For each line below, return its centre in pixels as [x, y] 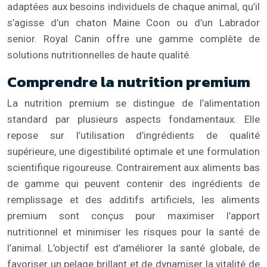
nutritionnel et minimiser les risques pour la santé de [133, 232]
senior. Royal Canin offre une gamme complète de [133, 38]
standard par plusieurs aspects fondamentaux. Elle [133, 119]
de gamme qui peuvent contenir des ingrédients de [133, 183]
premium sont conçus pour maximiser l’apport [133, 215]
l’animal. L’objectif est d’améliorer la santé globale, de [133, 248]
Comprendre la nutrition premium [129, 81]
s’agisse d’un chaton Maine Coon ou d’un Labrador [133, 22]
